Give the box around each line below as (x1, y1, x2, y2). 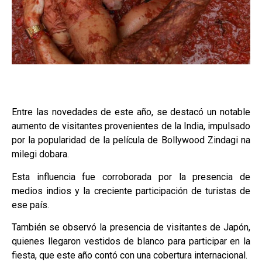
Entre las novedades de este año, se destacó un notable (12, 106, 250, 118)
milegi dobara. (12, 149, 69, 160)
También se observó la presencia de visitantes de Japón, (12, 221, 250, 233)
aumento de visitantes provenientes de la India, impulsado (12, 120, 250, 132)
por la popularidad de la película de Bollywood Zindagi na (12, 135, 250, 146)
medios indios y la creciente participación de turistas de (12, 185, 250, 196)
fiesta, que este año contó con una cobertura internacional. (12, 249, 247, 261)
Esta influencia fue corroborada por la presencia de (12, 171, 250, 182)
